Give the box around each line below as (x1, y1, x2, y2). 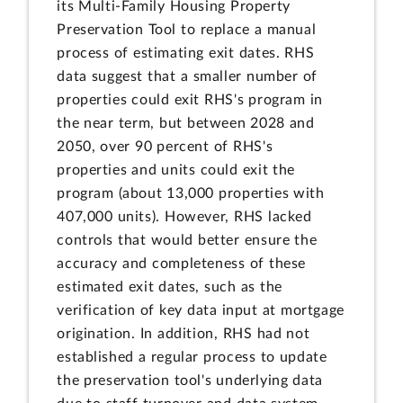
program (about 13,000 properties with (57, 186, 325, 201)
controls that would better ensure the (57, 233, 318, 248)
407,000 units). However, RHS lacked (57, 210, 312, 225)
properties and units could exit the (57, 163, 296, 178)
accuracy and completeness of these (57, 256, 306, 272)
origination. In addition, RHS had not (57, 327, 310, 342)
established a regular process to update (57, 350, 327, 365)
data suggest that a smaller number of (57, 69, 318, 85)
